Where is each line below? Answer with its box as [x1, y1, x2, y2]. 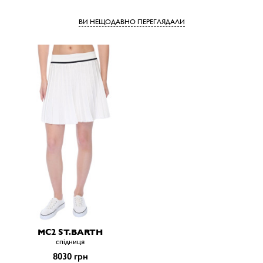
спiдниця [56, 237, 85, 247]
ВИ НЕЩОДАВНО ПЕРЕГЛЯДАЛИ [78, 17, 185, 26]
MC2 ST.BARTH [38, 227, 103, 237]
